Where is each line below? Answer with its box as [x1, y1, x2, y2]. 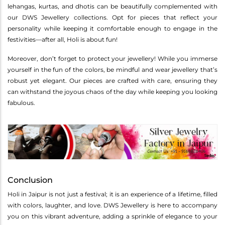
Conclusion [8, 175, 53, 185]
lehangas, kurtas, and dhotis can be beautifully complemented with [8, 2, 217, 10]
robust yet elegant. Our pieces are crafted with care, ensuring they [8, 76, 217, 84]
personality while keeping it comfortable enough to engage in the [8, 24, 217, 32]
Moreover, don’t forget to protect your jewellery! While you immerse [8, 54, 217, 62]
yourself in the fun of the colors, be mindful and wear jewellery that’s [8, 65, 217, 73]
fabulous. [8, 98, 35, 106]
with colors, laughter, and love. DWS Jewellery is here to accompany [8, 201, 217, 209]
